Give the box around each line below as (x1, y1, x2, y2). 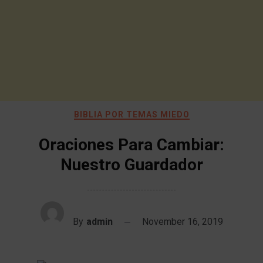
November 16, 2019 (141, 216, 223, 227)
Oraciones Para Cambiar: (39, 135, 224, 154)
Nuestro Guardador (60, 155, 203, 174)
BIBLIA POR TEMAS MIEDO (73, 110, 190, 119)
